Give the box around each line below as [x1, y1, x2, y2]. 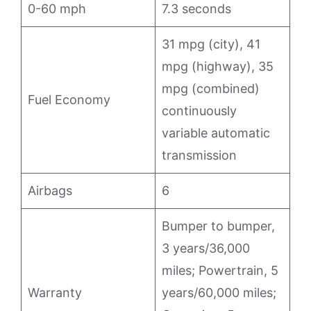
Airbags [28, 183, 72, 198]
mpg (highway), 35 [162, 59, 274, 74]
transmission [162, 148, 237, 162]
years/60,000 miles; [162, 285, 276, 300]
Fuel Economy [28, 92, 110, 107]
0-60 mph [28, 1, 86, 16]
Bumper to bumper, [162, 219, 275, 233]
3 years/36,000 [162, 241, 250, 255]
